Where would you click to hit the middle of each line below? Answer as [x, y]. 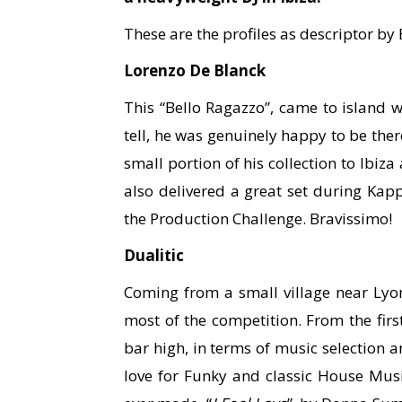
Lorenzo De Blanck [195, 70]
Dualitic [154, 255]
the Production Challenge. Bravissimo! [258, 218]
